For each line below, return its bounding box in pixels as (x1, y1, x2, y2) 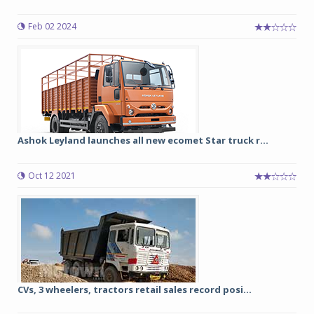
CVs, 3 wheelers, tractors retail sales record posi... (18, 283, 252, 296)
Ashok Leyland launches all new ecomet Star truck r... (18, 134, 268, 146)
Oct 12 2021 (28, 170, 76, 182)
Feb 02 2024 (28, 20, 76, 32)
